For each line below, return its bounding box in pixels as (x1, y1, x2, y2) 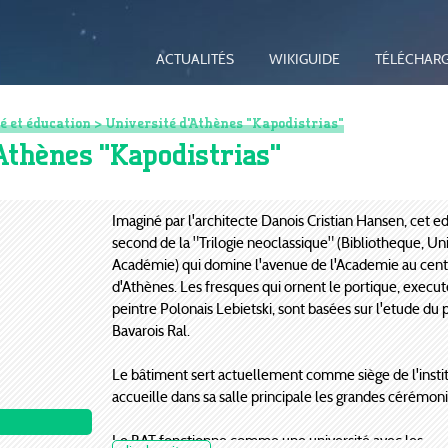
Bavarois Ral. (111, 320, 190, 340)
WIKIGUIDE (268, 51, 340, 69)
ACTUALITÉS (155, 51, 234, 69)
